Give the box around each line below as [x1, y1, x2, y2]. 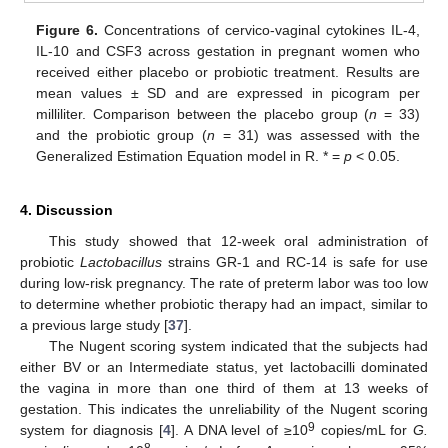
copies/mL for [314, 422, 414, 439]
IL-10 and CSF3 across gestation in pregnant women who [36, 43, 420, 60]
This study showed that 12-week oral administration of [48, 233, 428, 250]
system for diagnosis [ [20, 422, 164, 439]
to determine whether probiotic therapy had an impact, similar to [20, 296, 428, 313]
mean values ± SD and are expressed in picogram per [36, 85, 420, 102]
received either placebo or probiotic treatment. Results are [36, 64, 420, 81]
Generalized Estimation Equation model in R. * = [36, 148, 345, 165]
